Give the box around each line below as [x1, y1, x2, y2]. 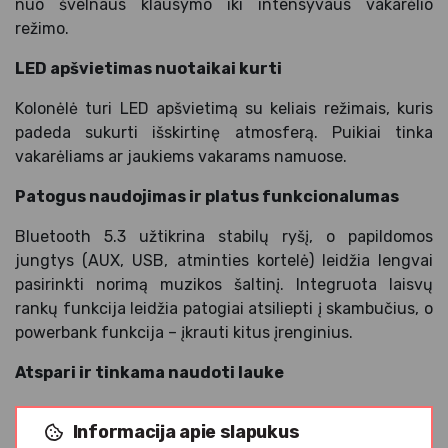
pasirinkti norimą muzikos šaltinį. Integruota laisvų [15, 274, 433, 294]
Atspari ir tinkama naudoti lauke [15, 362, 284, 382]
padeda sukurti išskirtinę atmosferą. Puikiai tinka [15, 122, 433, 142]
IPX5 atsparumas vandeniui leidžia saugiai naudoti [15, 402, 433, 422]
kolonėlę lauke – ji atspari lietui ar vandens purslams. [15, 426, 409, 446]
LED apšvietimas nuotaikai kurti [15, 58, 282, 78]
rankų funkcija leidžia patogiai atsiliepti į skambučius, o [15, 298, 433, 318]
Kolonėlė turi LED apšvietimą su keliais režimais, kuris [15, 98, 433, 118]
